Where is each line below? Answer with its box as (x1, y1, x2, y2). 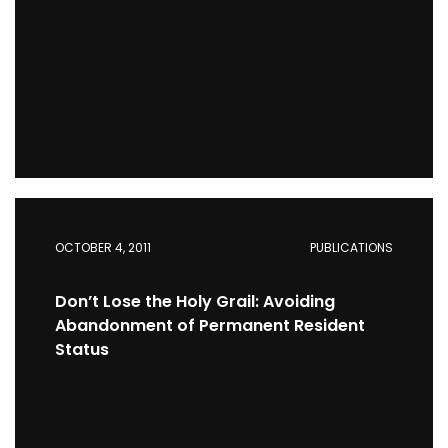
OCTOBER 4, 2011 (55, 239, 151, 256)
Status (55, 338, 109, 361)
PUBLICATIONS (310, 239, 393, 256)
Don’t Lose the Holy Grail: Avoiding (55, 290, 335, 313)
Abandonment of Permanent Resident (55, 314, 365, 337)
